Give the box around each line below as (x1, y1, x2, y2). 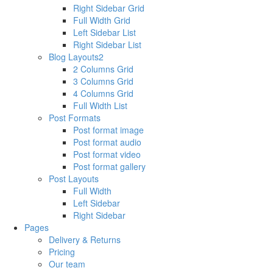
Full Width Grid (73, 14, 130, 27)
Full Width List (73, 99, 127, 112)
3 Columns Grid (73, 75, 133, 88)
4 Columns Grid (73, 87, 133, 100)
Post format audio (73, 136, 141, 149)
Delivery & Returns (49, 233, 121, 246)
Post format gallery (73, 160, 146, 173)
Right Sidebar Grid (73, 2, 144, 15)
